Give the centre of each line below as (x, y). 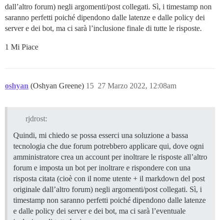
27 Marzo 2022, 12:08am (137, 85)
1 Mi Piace (22, 47)
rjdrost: (36, 118)
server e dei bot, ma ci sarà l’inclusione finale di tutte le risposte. (103, 28)
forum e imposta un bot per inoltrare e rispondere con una (102, 167)
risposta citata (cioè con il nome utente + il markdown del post (109, 178)
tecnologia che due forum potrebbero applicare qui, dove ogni (109, 146)
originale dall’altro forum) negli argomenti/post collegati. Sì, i (108, 189)
